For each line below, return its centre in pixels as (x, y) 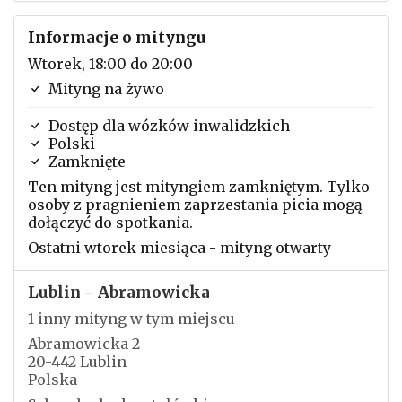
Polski (70, 144)
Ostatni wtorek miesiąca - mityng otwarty (179, 248)
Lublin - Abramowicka (119, 293)
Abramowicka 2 (84, 344)
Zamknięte (85, 162)
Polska (52, 380)
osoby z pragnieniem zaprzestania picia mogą (195, 205)
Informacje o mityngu (117, 38)
